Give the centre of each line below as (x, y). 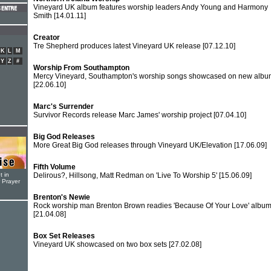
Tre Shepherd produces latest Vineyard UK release (118, 46)
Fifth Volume (54, 167)
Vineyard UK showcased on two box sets (101, 244)
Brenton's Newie (62, 197)
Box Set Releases (64, 236)
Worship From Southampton (81, 68)
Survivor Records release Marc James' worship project (123, 115)
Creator (47, 38)
